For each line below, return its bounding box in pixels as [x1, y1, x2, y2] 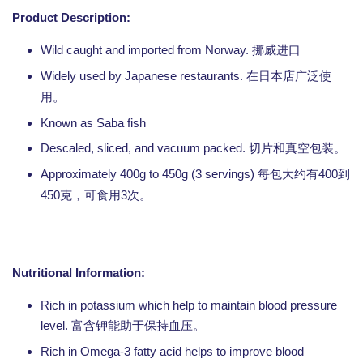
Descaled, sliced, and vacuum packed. [41, 141, 249, 155]
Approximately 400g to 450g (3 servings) [41, 167, 258, 181]
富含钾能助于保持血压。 [71, 319, 205, 332]
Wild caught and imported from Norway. [41, 43, 252, 57]
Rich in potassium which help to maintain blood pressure [41, 298, 337, 312]
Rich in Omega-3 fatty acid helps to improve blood [41, 344, 304, 358]
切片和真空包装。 [249, 142, 346, 155]
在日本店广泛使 [246, 70, 331, 83]
